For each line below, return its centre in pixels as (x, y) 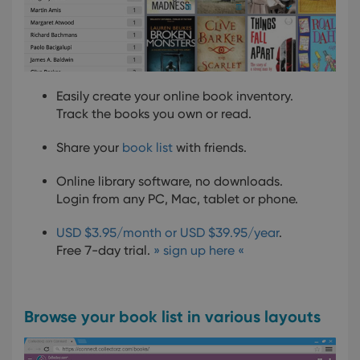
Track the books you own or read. (154, 113)
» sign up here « (199, 250)
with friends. (210, 147)
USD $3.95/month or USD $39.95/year (168, 232)
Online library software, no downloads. (170, 181)
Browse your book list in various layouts (172, 316)
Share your (89, 147)
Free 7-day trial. (105, 250)
